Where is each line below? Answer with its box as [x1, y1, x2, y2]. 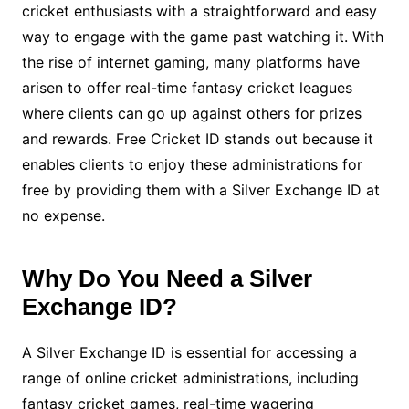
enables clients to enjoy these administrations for [21, 155, 362, 174]
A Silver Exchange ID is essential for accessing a [21, 343, 357, 362]
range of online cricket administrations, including [21, 369, 359, 388]
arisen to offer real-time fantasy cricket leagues [21, 79, 352, 98]
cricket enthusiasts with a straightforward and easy [21, 2, 377, 21]
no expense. [21, 206, 105, 225]
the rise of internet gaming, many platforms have [21, 53, 360, 72]
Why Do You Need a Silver [21, 265, 312, 293]
